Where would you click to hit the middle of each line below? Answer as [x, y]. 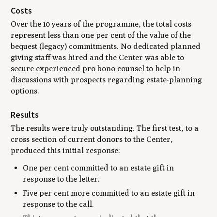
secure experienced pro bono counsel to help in [96, 68]
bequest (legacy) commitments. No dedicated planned [106, 46]
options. [25, 91]
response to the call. [59, 204]
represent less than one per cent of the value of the [101, 35]
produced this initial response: [66, 150]
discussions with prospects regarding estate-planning [107, 79]
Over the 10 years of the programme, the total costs [101, 24]
